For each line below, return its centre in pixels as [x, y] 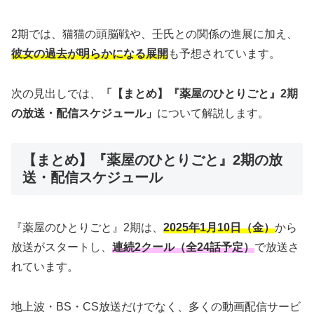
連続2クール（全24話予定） [183, 247]
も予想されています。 [224, 53]
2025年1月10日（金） [219, 227]
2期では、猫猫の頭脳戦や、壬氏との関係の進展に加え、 [155, 34]
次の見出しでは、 [56, 93]
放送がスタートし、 [62, 247]
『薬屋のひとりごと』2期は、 [87, 227]
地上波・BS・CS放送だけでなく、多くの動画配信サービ [156, 306]
